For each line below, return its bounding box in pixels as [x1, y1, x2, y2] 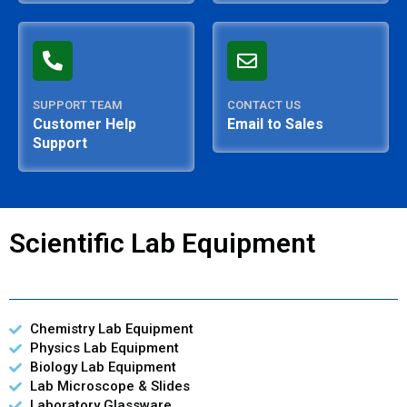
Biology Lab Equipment [29, 359, 176, 376]
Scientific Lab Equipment [9, 227, 315, 260]
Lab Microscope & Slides [29, 378, 190, 395]
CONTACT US [227, 98, 301, 113]
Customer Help [33, 115, 136, 134]
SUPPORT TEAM [33, 98, 123, 113]
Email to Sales [227, 115, 323, 134]
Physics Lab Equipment [29, 340, 179, 357]
